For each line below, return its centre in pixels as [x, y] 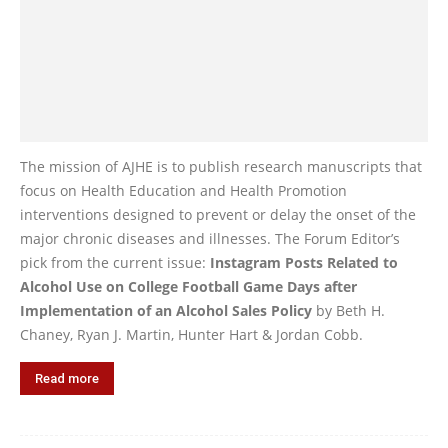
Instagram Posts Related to [304, 262]
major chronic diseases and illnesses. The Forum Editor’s [210, 238]
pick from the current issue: [115, 262]
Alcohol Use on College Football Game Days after [188, 286]
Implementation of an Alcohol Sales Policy [166, 310]
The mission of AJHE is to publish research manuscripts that [221, 166]
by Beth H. [348, 310]
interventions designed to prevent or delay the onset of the [218, 214]
